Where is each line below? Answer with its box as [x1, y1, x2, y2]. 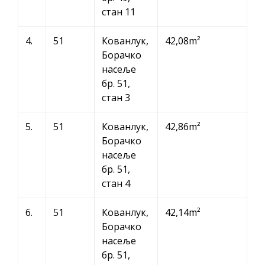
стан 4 [102, 176, 130, 190]
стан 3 [102, 91, 130, 104]
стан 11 [102, 5, 135, 18]
